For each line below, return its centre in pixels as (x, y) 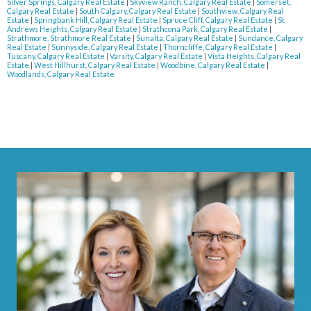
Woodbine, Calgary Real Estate (213, 65)
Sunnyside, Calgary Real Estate (106, 47)
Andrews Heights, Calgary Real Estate (73, 29)
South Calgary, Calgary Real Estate (138, 11)
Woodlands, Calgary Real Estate (61, 74)
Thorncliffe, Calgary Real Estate (219, 47)
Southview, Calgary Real (243, 11)
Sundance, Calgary (270, 38)
